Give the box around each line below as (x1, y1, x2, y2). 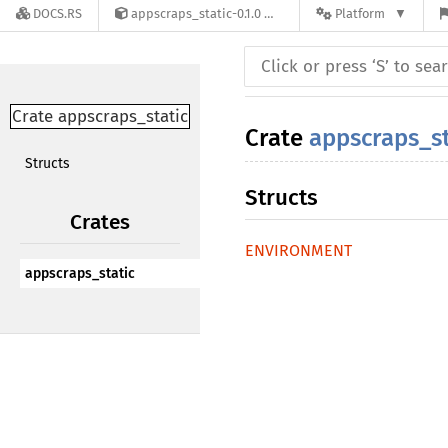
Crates (70, 210, 130, 235)
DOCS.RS (33, 6, 82, 22)
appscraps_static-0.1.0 (131, 6, 261, 22)
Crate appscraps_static (12, 106, 188, 127)
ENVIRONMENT (245, 241, 352, 260)
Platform (335, 6, 385, 22)
